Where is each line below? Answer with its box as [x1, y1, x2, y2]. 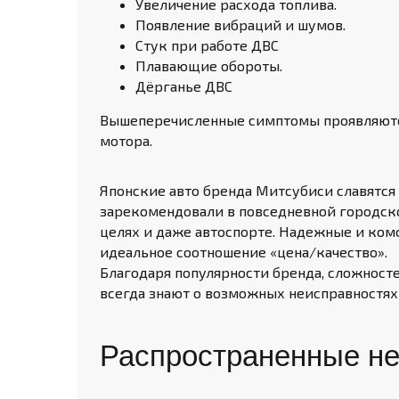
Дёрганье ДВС [135, 77, 232, 94]
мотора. [100, 132, 152, 149]
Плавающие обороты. [135, 57, 282, 74]
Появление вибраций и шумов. [135, 16, 346, 33]
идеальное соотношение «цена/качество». [100, 243, 387, 260]
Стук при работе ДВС [135, 37, 279, 53]
